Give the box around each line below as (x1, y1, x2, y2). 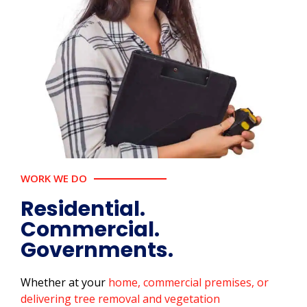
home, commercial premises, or (108, 275, 269, 291)
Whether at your (21, 275, 108, 291)
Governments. (21, 236, 173, 265)
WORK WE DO (21, 171, 87, 186)
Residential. (21, 195, 145, 224)
